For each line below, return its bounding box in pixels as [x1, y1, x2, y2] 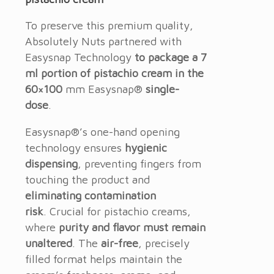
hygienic [125, 141, 167, 155]
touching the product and [25, 173, 150, 187]
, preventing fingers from [78, 157, 201, 171]
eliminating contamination [25, 189, 156, 202]
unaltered [25, 237, 72, 250]
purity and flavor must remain [56, 221, 206, 234]
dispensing [25, 157, 78, 171]
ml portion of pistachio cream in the [25, 67, 204, 80]
